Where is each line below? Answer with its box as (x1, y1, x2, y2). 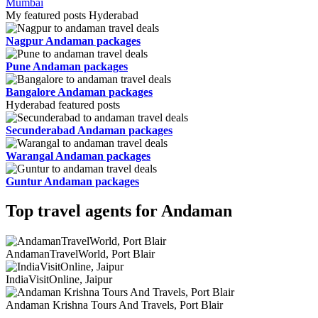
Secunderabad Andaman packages (6, 124, 172, 136)
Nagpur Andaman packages (6, 34, 141, 47)
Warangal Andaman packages (6, 149, 150, 162)
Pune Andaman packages (6, 60, 128, 72)
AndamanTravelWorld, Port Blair (6, 248, 155, 261)
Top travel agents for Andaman (6, 202, 232, 221)
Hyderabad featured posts (6, 98, 120, 111)
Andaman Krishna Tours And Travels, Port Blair (6, 299, 223, 312)
